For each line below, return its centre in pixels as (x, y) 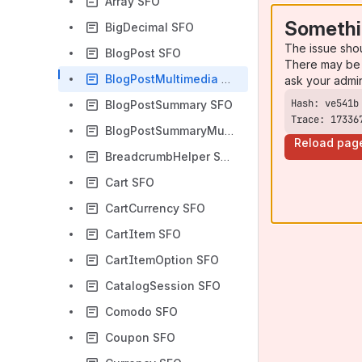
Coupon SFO (140, 337)
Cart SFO (130, 182)
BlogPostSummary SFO (169, 105)
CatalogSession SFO (163, 286)
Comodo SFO (141, 311)
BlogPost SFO (143, 53)
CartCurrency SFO (155, 208)
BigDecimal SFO (149, 27)
